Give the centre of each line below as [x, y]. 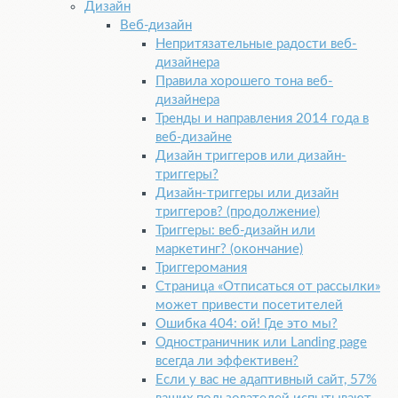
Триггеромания [201, 268]
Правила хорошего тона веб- [244, 82]
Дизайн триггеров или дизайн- [251, 156]
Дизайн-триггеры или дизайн [247, 194]
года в [348, 119]
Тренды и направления [226, 119]
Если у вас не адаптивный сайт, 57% [266, 380]
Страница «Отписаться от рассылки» [268, 287]
